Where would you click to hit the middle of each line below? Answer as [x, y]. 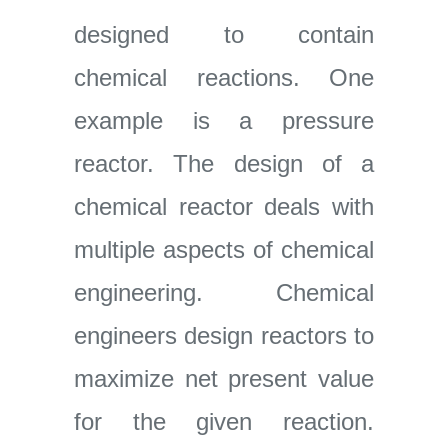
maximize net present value [224, 378]
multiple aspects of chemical [224, 249]
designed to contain [224, 34]
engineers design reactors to [224, 335]
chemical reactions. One [224, 77]
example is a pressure [224, 120]
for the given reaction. [224, 421]
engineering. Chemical [224, 292]
